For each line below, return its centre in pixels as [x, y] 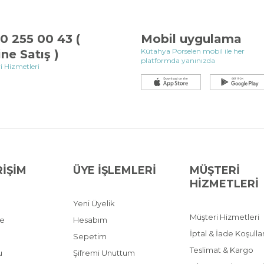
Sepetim [90, 236]
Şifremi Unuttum [104, 253]
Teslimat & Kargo [221, 250]
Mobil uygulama [191, 39]
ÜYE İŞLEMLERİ [115, 170]
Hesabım [90, 220]
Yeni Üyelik [94, 203]
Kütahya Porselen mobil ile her [193, 51]
